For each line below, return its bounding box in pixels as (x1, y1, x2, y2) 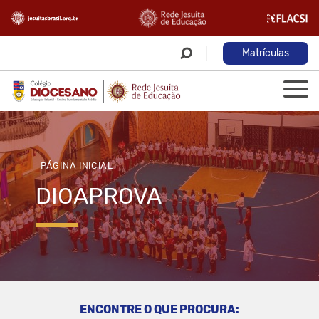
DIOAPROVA (36, 182, 162, 210)
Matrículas (242, 47, 289, 59)
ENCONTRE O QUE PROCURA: (80, 302, 239, 316)
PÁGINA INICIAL (41, 160, 113, 172)
